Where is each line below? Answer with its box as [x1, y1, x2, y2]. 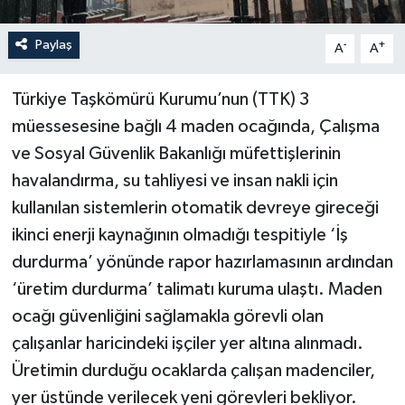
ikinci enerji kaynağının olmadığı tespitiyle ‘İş [11, 225, 348, 244]
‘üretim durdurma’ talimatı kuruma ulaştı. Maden [11, 279, 382, 298]
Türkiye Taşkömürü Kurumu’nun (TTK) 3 [11, 89, 309, 108]
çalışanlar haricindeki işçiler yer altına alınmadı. [11, 334, 363, 353]
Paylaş [34, 37, 72, 52]
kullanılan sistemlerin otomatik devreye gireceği [11, 198, 379, 217]
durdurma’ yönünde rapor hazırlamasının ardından [11, 252, 393, 271]
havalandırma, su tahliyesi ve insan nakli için [11, 171, 338, 190]
